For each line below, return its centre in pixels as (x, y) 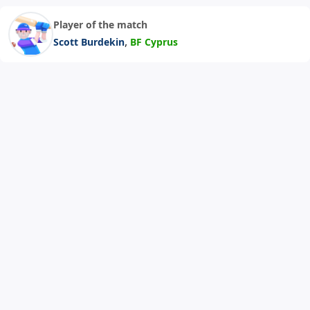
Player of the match (100, 24)
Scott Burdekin (89, 42)
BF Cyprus (154, 42)
